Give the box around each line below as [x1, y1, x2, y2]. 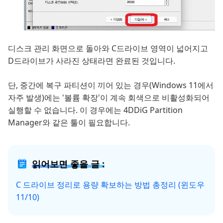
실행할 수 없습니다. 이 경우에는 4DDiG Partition [8, 104, 183, 115]
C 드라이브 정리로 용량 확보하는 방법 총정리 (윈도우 [16, 179, 205, 190]
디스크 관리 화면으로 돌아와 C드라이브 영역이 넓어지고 [8, 42, 208, 54]
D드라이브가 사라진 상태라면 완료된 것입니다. [8, 55, 175, 66]
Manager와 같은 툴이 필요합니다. [8, 116, 130, 128]
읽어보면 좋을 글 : [32, 157, 105, 170]
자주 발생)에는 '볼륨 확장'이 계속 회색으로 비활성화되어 [8, 92, 210, 103]
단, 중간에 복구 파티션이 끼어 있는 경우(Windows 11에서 [8, 79, 214, 91]
